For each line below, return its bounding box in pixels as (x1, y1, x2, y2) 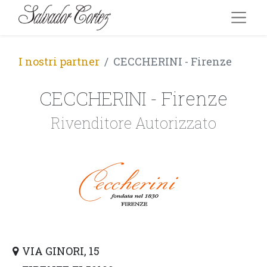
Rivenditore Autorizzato (51, 113, 216, 133)
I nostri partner (18, 54, 100, 69)
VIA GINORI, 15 (21, 244, 100, 258)
